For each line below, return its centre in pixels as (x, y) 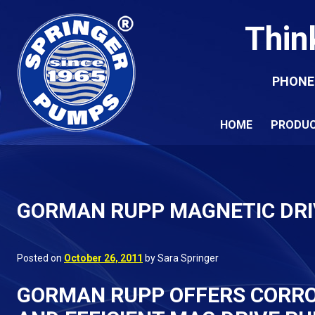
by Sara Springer (181, 258)
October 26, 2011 (103, 258)
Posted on (40, 258)
